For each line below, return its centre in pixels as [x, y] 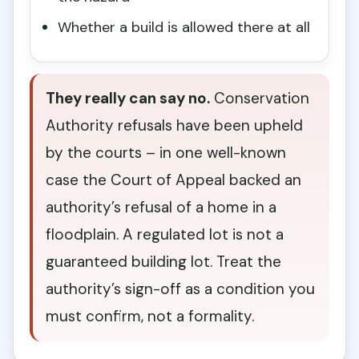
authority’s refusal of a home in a [161, 208]
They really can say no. [128, 99]
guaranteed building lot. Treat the [163, 262]
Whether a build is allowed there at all [184, 28]
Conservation [260, 99]
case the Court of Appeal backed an [173, 180]
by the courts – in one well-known [166, 153]
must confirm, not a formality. [150, 317]
